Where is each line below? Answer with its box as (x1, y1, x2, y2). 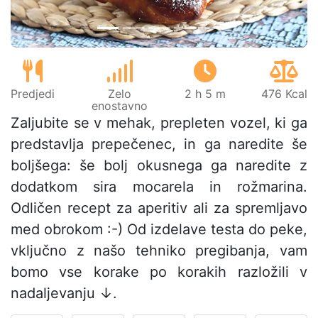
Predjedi (11, 87, 55, 102)
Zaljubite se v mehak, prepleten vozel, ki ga (11, 114, 307, 132)
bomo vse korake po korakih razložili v (11, 263, 307, 281)
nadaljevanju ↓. (11, 285, 117, 302)
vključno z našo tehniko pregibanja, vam (11, 242, 307, 260)
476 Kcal (261, 87, 307, 102)
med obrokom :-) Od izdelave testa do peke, (11, 221, 307, 238)
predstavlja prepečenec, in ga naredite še (11, 136, 307, 153)
